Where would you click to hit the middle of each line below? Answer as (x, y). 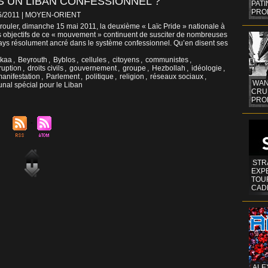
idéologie (207, 68)
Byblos (64, 60)
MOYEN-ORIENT (53, 15)
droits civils (45, 68)
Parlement (63, 77)
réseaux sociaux (177, 77)
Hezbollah (169, 68)
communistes (167, 60)
